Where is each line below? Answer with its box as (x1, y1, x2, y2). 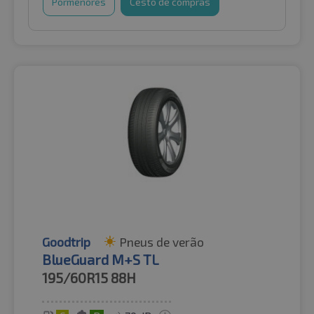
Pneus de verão (119, 234, 204, 250)
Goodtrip (42, 234, 90, 250)
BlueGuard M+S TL (42, 251, 159, 268)
